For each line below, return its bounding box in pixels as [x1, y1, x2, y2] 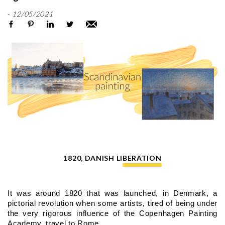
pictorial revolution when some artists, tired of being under [8, 199, 217, 207]
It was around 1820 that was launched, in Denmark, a [8, 189, 217, 197]
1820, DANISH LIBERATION [63, 153, 162, 162]
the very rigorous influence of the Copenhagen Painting [8, 209, 217, 217]
